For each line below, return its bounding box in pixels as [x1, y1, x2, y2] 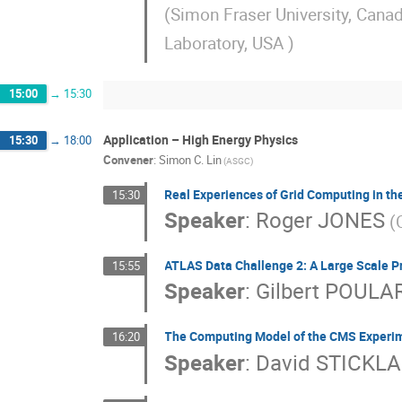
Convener [103, 151, 153, 168]
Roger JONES [256, 205, 386, 235]
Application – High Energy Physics [103, 130, 298, 148]
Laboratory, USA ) [164, 31, 295, 56]
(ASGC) [223, 153, 253, 167]
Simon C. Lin [159, 151, 222, 168]
